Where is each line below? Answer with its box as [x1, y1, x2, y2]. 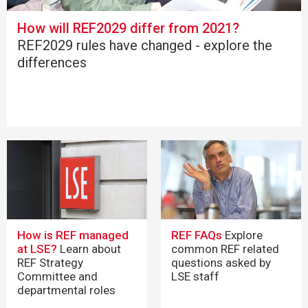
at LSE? [17, 241, 57, 256]
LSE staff [171, 269, 219, 283]
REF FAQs [171, 228, 222, 242]
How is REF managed [17, 228, 129, 242]
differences [17, 54, 87, 71]
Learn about [57, 241, 121, 256]
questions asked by [171, 255, 271, 269]
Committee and [17, 269, 98, 283]
